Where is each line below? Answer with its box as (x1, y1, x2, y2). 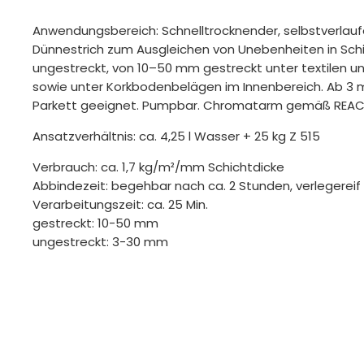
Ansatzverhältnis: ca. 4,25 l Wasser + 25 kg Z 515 (32, 127, 321, 145)
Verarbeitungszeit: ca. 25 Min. (32, 195, 209, 213)
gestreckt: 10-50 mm (32, 214, 159, 232)
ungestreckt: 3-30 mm (32, 232, 169, 250)
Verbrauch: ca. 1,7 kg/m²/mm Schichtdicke (32, 158, 285, 175)
